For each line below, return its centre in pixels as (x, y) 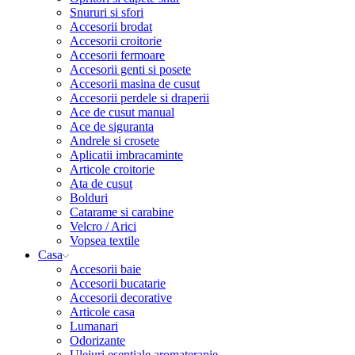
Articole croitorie (112, 169)
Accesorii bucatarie (118, 283)
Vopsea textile (105, 240)
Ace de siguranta (112, 126)
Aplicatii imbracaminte (126, 155)
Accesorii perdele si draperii (139, 97)
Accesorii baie (105, 269)
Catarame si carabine (122, 212)
